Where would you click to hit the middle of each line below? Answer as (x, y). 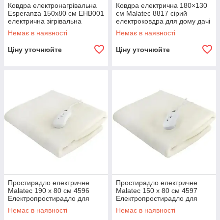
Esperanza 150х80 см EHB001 (56, 14)
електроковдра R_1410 (45, 29)
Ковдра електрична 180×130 (162, 6)
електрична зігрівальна (45, 21)
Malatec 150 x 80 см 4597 (157, 191)
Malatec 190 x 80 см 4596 (49, 191)
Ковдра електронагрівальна (52, 6)
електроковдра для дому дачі (163, 21)
